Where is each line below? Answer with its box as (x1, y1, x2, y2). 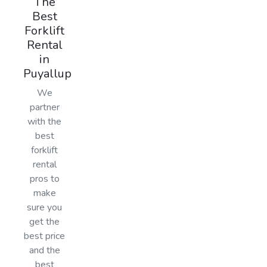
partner (29, 100, 60, 114)
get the (29, 215, 60, 228)
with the (27, 114, 62, 128)
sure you (27, 200, 63, 214)
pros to (29, 172, 60, 185)
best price (24, 229, 66, 243)
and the (29, 243, 60, 257)
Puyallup (23, 65, 72, 82)
